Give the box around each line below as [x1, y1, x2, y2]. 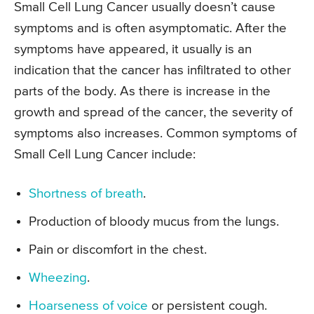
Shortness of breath [29, 186, 143, 200]
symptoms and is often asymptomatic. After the [14, 21, 287, 35]
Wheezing [29, 271, 87, 285]
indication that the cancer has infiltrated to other [14, 63, 291, 77]
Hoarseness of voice [29, 299, 148, 313]
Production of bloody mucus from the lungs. [29, 214, 279, 228]
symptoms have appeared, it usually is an [14, 42, 252, 56]
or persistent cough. [148, 299, 267, 313]
